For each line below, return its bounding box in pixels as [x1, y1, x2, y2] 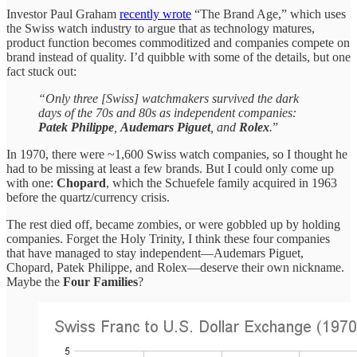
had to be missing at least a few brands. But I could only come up [6, 161, 334, 175]
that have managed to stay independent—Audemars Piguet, [6, 245, 304, 260]
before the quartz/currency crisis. [6, 190, 170, 204]
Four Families [63, 274, 138, 288]
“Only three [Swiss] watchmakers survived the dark [38, 91, 299, 105]
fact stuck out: [6, 64, 76, 78]
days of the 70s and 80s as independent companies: [38, 105, 296, 120]
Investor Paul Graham [6, 6, 120, 21]
